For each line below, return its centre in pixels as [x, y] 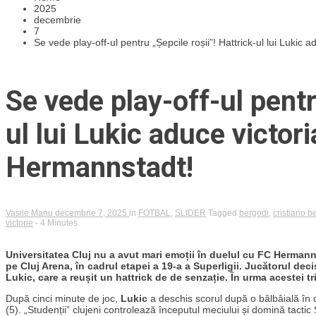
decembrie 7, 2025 [92, 213]
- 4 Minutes [56, 223]
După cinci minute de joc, [62, 298]
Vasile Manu [30, 213]
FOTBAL [154, 213]
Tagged [224, 213]
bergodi [254, 213]
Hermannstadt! [99, 168]
